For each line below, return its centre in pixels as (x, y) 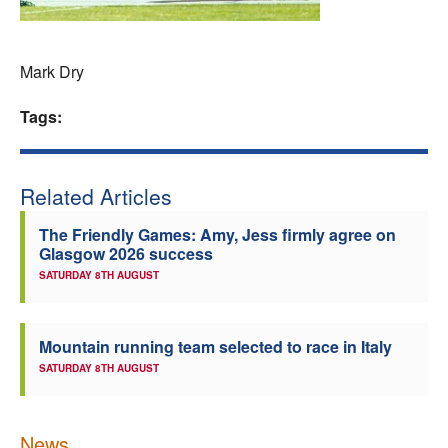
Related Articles (96, 196)
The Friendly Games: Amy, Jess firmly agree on (217, 234)
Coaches (231, 86)
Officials (231, 140)
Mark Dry (52, 71)
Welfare (231, 32)
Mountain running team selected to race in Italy (215, 346)
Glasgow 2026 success (126, 253)
